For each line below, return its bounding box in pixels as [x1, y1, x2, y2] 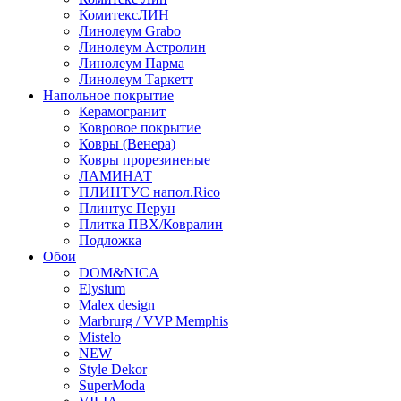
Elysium [79, 281, 125, 297]
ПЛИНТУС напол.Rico [79, 184, 220, 200]
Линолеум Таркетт [79, 72, 193, 88]
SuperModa [79, 378, 145, 394]
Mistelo [79, 329, 121, 346]
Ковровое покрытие [79, 120, 200, 136]
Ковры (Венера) [79, 136, 175, 152]
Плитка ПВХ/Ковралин [79, 217, 223, 233]
